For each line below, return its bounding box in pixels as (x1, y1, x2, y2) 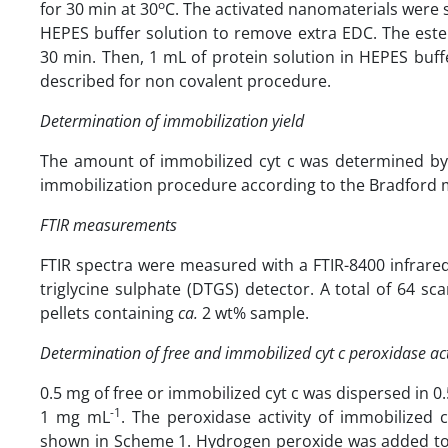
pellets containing (40, 301, 178, 324)
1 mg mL (40, 405, 110, 428)
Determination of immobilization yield (40, 109, 304, 132)
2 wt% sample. (198, 301, 309, 324)
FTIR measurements (40, 213, 177, 236)
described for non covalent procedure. (40, 69, 331, 92)
